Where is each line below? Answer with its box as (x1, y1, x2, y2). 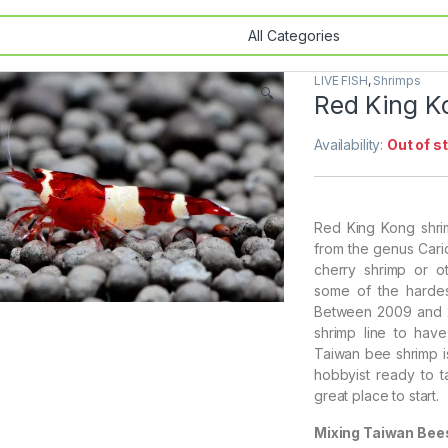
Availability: (314, 136, 388, 153)
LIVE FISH (314, 73, 368, 88)
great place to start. (314, 387, 440, 404)
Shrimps (373, 73, 421, 88)
